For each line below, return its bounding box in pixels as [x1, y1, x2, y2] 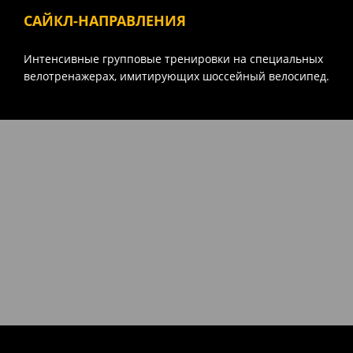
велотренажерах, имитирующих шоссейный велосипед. [24, 68, 329, 84]
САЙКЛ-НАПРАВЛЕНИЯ [24, 10, 186, 30]
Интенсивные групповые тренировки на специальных [24, 50, 323, 66]
